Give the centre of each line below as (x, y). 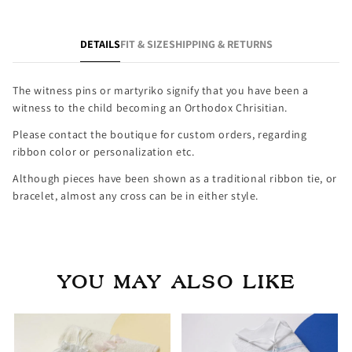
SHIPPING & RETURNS (220, 44)
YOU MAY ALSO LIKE (176, 282)
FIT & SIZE (144, 44)
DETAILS (100, 44)
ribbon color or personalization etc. (104, 152)
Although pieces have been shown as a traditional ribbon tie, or (175, 178)
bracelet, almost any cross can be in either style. (137, 196)
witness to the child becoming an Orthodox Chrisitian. (152, 108)
